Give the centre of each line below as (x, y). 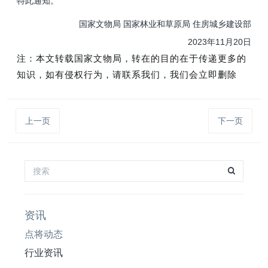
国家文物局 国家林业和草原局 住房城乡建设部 (165, 24)
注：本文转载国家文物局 (70, 58)
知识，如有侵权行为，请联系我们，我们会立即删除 (127, 74)
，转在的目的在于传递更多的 (185, 58)
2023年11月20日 (219, 42)
